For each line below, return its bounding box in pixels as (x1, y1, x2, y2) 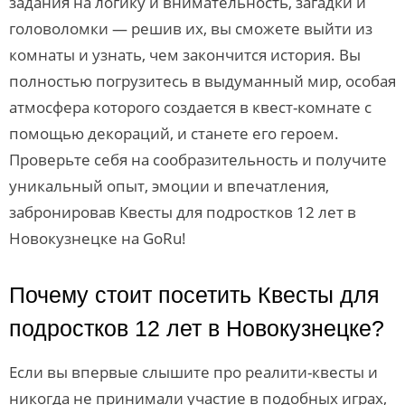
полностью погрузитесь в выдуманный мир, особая (9, 71, 396, 91)
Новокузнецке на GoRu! (9, 228, 186, 249)
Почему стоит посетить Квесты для (9, 282, 380, 307)
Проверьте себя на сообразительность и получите (9, 149, 387, 170)
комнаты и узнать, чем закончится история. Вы (9, 44, 361, 65)
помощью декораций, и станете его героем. (9, 123, 339, 144)
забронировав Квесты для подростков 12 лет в (9, 202, 356, 222)
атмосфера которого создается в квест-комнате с (9, 97, 372, 118)
